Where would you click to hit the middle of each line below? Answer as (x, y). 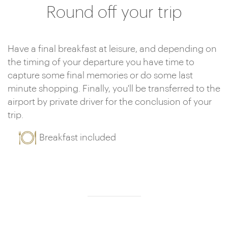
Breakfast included (78, 137)
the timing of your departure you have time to (101, 62)
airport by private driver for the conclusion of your (110, 102)
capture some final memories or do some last (100, 75)
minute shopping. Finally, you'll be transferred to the (114, 89)
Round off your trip (114, 13)
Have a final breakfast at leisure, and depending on (112, 49)
